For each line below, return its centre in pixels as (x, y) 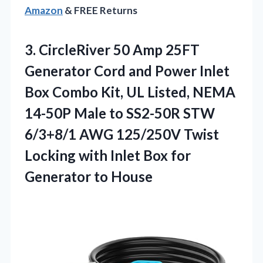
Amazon (44, 10)
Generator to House (89, 176)
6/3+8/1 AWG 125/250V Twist (122, 134)
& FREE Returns (100, 10)
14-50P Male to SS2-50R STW (120, 113)
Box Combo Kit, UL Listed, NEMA (130, 92)
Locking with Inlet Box (98, 155)
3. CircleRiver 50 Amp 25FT (112, 49)
